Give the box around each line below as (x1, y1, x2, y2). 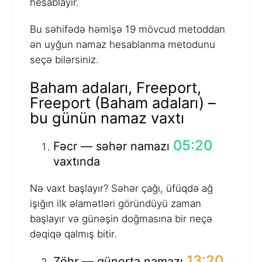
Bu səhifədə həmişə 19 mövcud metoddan (30, 23, 225, 36)
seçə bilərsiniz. (30, 54, 99, 66)
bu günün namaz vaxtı (30, 108, 184, 127)
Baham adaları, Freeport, (30, 78, 201, 96)
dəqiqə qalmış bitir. (30, 227, 117, 240)
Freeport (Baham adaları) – (30, 93, 216, 112)
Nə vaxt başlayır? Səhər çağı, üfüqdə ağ (30, 182, 213, 194)
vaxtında (53, 154, 100, 168)
